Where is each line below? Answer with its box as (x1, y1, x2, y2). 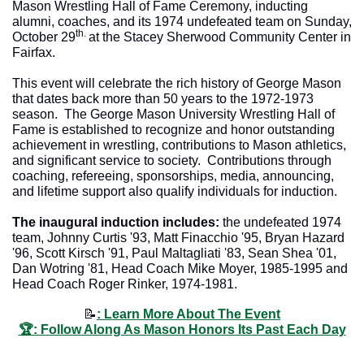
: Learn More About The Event (97, 306, 280, 321)
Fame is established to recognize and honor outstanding (12, 122, 335, 136)
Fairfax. (12, 45, 62, 59)
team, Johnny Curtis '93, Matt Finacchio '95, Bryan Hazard (12, 230, 344, 245)
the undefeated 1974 (223, 214, 341, 229)
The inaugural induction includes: (12, 214, 223, 229)
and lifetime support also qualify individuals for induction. (12, 184, 344, 198)
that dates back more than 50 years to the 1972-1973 (12, 91, 314, 106)
